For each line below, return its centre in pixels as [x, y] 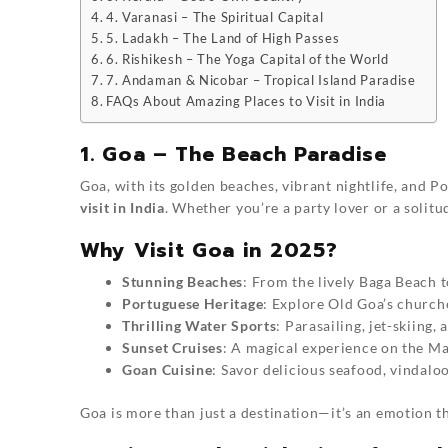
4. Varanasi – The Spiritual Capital [214, 18]
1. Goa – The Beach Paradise [233, 154]
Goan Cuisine [167, 370]
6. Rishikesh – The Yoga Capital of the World [247, 60]
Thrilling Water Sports [199, 326]
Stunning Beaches [183, 282]
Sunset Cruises [172, 348]
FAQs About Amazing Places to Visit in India [246, 102]
